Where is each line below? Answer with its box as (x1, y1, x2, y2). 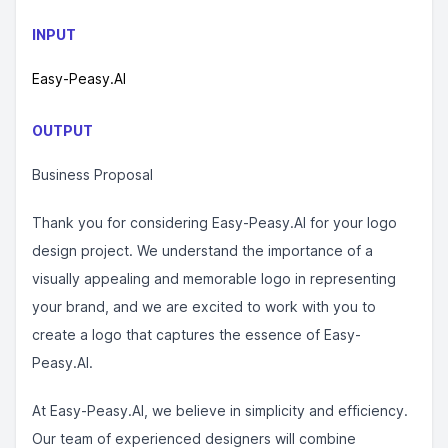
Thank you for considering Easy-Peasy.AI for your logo (32, 214, 397, 231)
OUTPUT (32, 122, 93, 139)
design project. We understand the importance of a (32, 242, 373, 259)
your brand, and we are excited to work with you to (32, 298, 376, 315)
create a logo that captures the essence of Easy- (32, 326, 361, 343)
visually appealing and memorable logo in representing (32, 270, 396, 287)
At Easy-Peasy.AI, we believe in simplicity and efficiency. (32, 402, 408, 419)
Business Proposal (32, 166, 153, 183)
